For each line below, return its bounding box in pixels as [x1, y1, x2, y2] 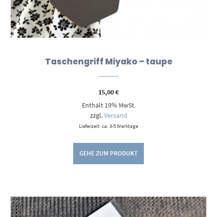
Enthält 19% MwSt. [81, 100, 136, 109]
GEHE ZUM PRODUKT [79, 149, 138, 157]
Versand [104, 110, 127, 120]
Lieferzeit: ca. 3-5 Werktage [79, 122, 138, 129]
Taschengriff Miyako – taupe [45, 55, 172, 67]
